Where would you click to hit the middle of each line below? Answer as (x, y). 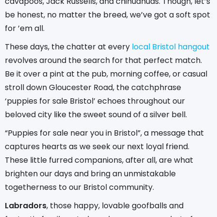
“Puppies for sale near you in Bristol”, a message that (104, 133)
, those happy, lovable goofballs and (115, 205)
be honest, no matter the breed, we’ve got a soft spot (108, 15)
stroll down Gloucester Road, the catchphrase (93, 87)
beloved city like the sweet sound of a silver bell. (96, 114)
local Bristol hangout (171, 46)
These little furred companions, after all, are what (99, 160)
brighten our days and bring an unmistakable (90, 173)
